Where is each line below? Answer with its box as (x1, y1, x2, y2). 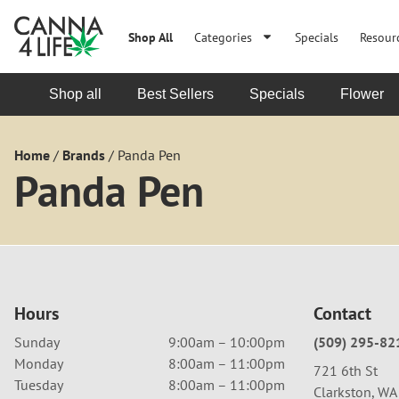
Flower (340, 86, 384, 102)
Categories (194, 28, 252, 45)
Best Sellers (137, 86, 214, 102)
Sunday (14, 333, 60, 351)
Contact (313, 302, 371, 325)
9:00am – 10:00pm (167, 333, 285, 351)
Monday (14, 354, 63, 372)
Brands (62, 146, 105, 164)
